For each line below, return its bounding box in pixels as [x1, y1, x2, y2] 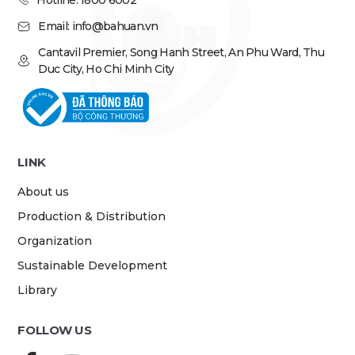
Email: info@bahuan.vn [38, 19, 158, 33]
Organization [17, 234, 93, 248]
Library [17, 283, 58, 297]
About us [17, 185, 70, 199]
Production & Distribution [17, 209, 166, 223]
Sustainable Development [17, 258, 168, 273]
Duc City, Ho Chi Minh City [38, 62, 174, 76]
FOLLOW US [17, 323, 92, 338]
